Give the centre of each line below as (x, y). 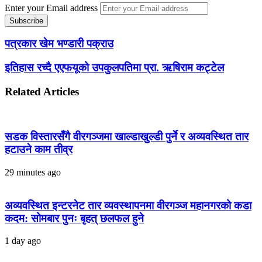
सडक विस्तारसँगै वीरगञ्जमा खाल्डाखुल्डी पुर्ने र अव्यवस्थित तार (127, 137)
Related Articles (42, 91)
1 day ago (23, 241)
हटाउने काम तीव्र (39, 150)
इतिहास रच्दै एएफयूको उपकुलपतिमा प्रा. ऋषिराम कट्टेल (114, 67)
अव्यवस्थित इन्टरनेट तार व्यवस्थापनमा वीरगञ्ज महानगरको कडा (128, 205)
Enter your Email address (51, 8)
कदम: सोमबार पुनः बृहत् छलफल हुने (74, 218)
